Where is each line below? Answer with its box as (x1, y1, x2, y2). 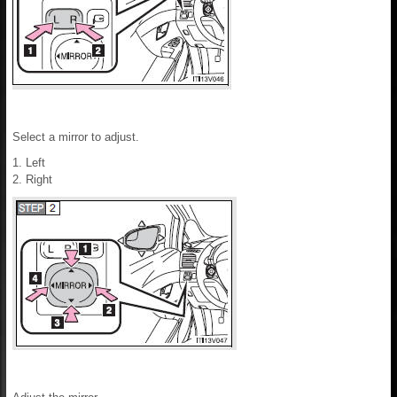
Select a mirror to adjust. (12, 129, 139, 144)
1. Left (12, 155, 45, 169)
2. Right (12, 172, 52, 186)
